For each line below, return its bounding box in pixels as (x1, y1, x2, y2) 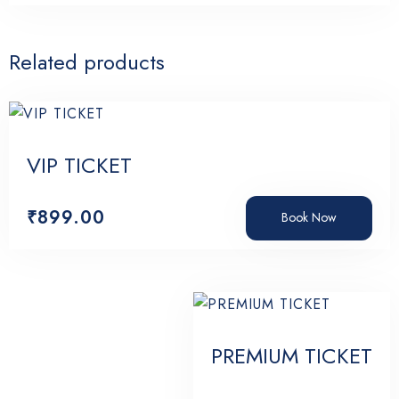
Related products (9, 46, 165, 77)
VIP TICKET (27, 150, 132, 181)
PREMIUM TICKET (211, 339, 372, 371)
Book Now (281, 208, 337, 226)
